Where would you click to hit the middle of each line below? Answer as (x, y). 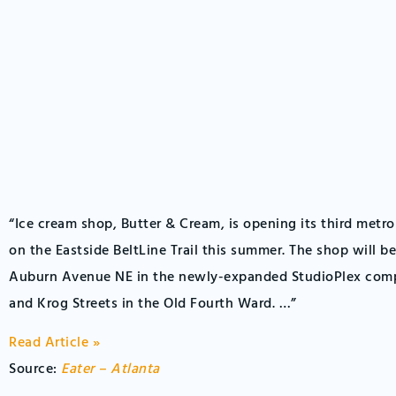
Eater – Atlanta (110, 370)
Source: (35, 370)
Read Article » (54, 343)
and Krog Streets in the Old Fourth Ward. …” (153, 304)
